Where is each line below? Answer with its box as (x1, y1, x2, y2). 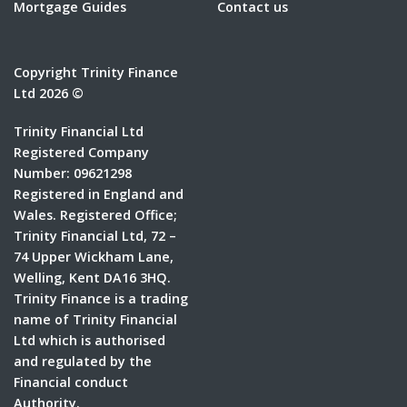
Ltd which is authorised (14, 331, 165, 349)
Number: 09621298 (14, 164, 132, 182)
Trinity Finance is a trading (14, 289, 188, 307)
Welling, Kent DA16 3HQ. (14, 268, 171, 286)
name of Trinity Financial (14, 310, 177, 328)
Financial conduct (14, 372, 128, 391)
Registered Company (14, 143, 149, 161)
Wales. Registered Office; (14, 205, 177, 223)
